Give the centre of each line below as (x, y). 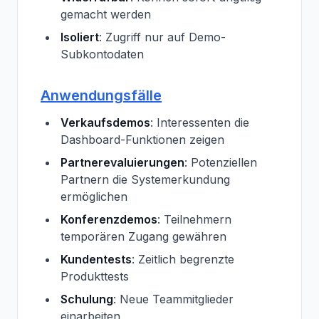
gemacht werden (106, 14)
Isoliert (80, 37)
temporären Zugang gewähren (143, 236)
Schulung (87, 299)
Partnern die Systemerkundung (145, 179)
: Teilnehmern (194, 219)
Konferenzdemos (109, 219)
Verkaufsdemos (105, 122)
